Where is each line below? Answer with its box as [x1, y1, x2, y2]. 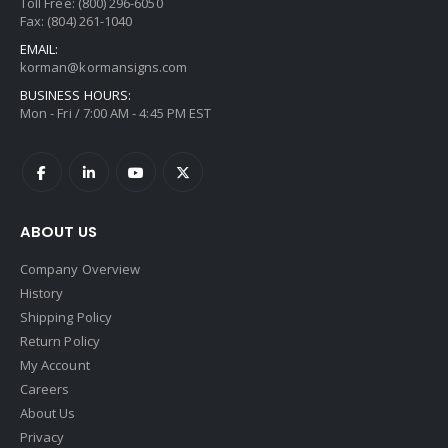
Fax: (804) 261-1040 [20, 12, 133, 31]
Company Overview [20, 259, 141, 278]
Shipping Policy [20, 307, 112, 326]
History [20, 283, 64, 302]
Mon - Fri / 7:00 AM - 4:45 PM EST [20, 104, 212, 123]
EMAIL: [20, 40, 59, 59]
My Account [20, 355, 90, 374]
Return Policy [20, 331, 100, 350]
